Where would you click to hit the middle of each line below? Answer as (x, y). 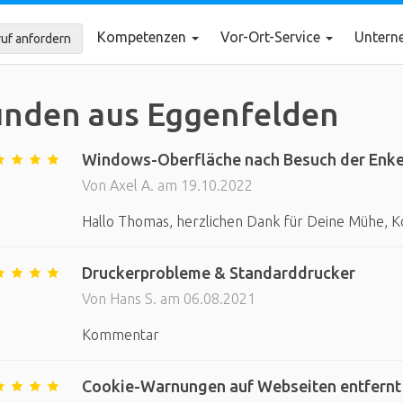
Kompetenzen (143, 37)
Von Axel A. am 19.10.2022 (167, 185)
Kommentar (120, 335)
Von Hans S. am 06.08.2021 (168, 299)
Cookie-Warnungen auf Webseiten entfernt (241, 386)
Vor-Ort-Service (272, 37)
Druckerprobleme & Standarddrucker (218, 273)
